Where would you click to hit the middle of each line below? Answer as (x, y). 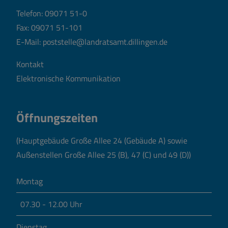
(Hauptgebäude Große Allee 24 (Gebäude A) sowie (102, 140)
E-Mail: (30, 41)
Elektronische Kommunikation (68, 78)
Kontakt (30, 64)
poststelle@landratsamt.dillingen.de (105, 41)
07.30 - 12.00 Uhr (51, 204)
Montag (30, 181)
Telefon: (31, 13)
